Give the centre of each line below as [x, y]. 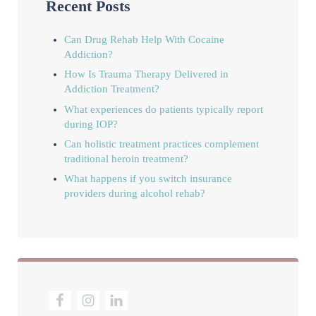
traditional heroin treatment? [126, 159]
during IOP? [91, 124]
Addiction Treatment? [111, 89]
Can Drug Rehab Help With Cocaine [144, 39]
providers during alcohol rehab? [134, 194]
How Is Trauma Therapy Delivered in [146, 74]
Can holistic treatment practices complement [161, 144]
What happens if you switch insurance [148, 179]
